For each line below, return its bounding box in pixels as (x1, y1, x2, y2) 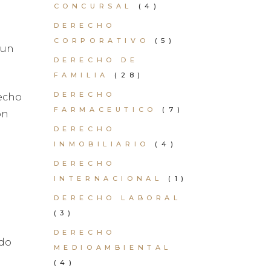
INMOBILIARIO (53, 140, 149, 148)
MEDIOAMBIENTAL (53, 243, 172, 252)
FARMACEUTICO (53, 105, 157, 114)
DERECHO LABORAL (53, 194, 181, 202)
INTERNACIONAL (53, 174, 163, 183)
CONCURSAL (53, 2, 132, 10)
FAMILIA (53, 71, 109, 79)
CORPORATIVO (53, 36, 149, 45)
